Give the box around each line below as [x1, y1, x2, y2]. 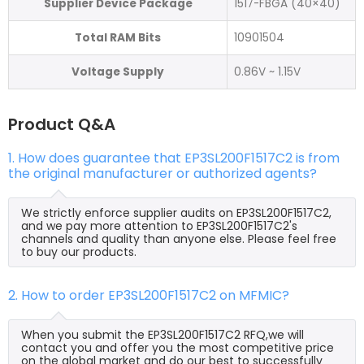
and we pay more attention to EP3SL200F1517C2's [21, 217, 297, 234]
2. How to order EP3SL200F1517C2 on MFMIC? [8, 285, 289, 305]
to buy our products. [21, 243, 136, 260]
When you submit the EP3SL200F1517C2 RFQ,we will [21, 326, 304, 343]
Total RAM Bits [75, 29, 161, 45]
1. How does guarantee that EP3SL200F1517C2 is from [8, 148, 340, 167]
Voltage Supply [71, 63, 164, 80]
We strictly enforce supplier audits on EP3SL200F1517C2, [21, 204, 331, 221]
